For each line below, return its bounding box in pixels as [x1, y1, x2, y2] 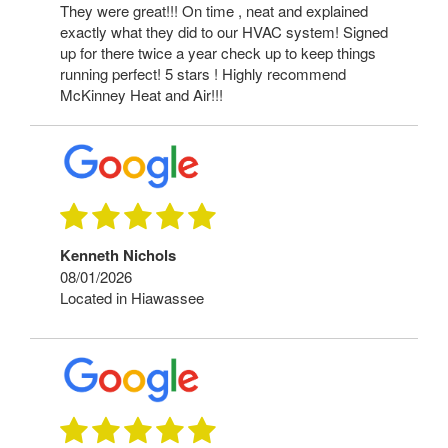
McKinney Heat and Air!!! [60, 83, 223, 105]
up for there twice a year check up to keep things [60, 41, 376, 63]
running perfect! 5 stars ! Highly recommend [60, 62, 346, 84]
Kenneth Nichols [60, 244, 176, 267]
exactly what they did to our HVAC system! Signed [60, 20, 388, 42]
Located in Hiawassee [60, 287, 204, 309]
